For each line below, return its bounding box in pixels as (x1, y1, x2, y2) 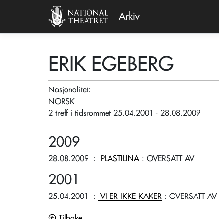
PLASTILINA (101, 155, 139, 163)
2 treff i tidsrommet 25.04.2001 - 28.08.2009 (48, 109, 200, 117)
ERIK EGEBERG (48, 55, 174, 74)
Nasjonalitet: (48, 86, 93, 94)
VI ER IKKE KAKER (100, 193, 162, 200)
